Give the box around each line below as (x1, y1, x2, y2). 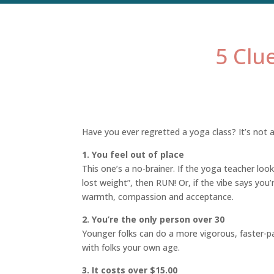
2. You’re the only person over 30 (82, 213, 225, 226)
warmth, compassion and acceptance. (82, 191, 234, 203)
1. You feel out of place (82, 149, 185, 161)
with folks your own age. (82, 242, 180, 254)
